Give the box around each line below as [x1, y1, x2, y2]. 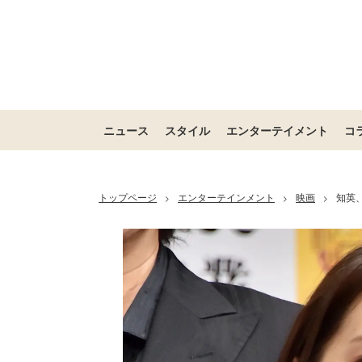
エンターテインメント [178, 190, 275, 204]
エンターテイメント [226, 122, 328, 138]
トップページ [99, 190, 157, 204]
